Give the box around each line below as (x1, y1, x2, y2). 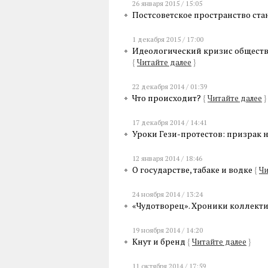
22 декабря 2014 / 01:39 (132, 82, 207, 91)
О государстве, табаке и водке (132, 164, 254, 175)
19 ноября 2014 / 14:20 (132, 226, 203, 234)
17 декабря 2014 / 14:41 (132, 118, 207, 127)
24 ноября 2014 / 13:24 (132, 190, 203, 199)
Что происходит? (132, 92, 203, 103)
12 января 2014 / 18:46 (132, 154, 202, 163)
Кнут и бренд (132, 236, 187, 247)
